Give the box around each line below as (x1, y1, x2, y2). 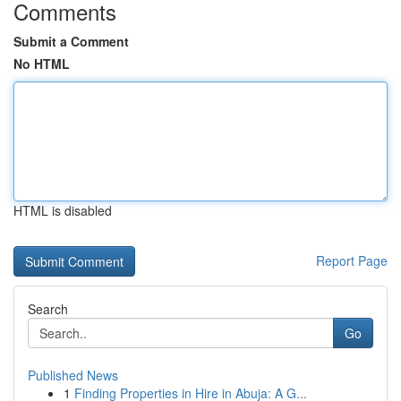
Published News (28, 366, 118, 384)
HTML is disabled (13, 201, 112, 219)
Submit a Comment (13, 32, 129, 50)
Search (28, 300, 68, 318)
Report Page (316, 252, 388, 269)
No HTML (13, 55, 70, 73)
